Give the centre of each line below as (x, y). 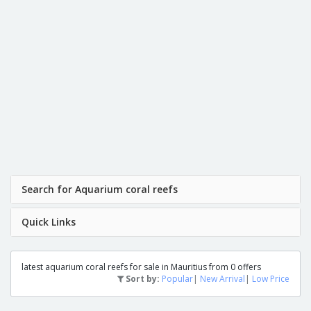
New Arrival (222, 278)
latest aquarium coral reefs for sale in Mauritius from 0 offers (141, 267)
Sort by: (142, 278)
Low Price (271, 278)
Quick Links (49, 221)
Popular (177, 278)
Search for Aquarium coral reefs (100, 189)
